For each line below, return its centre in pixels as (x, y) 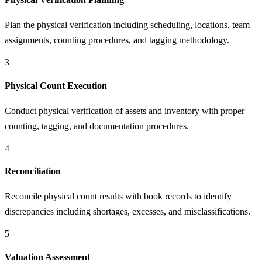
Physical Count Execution (56, 85)
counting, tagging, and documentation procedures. (97, 126)
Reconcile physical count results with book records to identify (118, 196)
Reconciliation (33, 171)
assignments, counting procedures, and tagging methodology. (117, 40)
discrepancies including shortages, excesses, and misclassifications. (127, 212)
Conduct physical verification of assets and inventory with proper (125, 111)
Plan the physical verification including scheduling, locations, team (127, 25)
